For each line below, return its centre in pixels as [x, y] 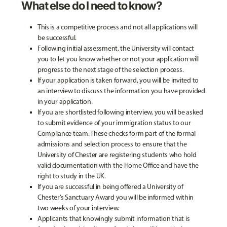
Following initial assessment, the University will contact [116, 48]
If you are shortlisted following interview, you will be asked [120, 112]
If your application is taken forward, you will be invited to [118, 80]
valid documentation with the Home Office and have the [118, 165]
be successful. [57, 38]
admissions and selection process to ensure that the [112, 144]
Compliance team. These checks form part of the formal [117, 134]
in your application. [65, 102]
